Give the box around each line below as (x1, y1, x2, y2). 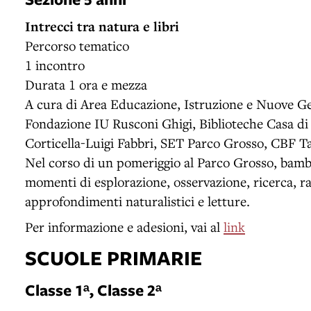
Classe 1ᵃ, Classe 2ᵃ (25, 278, 162, 301)
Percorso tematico (25, 36, 129, 54)
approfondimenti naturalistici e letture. (25, 192, 250, 210)
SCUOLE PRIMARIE (25, 243, 202, 271)
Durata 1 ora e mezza (25, 75, 147, 93)
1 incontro (25, 56, 85, 74)
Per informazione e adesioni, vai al (25, 217, 224, 235)
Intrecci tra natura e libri (25, 17, 179, 35)
